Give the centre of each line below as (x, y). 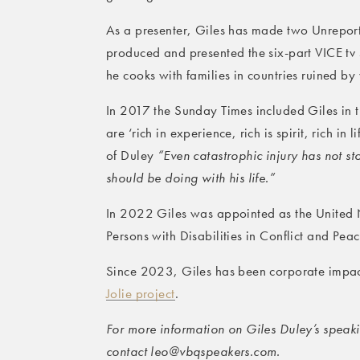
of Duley (132, 155)
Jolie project (141, 294)
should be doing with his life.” (191, 178)
